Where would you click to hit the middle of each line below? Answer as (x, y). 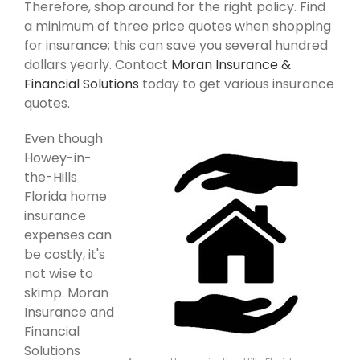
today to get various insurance (237, 84)
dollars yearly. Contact (98, 64)
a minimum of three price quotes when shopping (178, 26)
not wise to (59, 273)
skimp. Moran (66, 292)
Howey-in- (58, 157)
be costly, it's (65, 254)
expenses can (68, 235)
